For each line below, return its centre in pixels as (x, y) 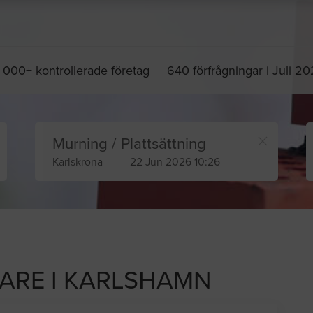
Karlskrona (77, 162)
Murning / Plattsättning (129, 144)
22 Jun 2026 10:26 (175, 162)
